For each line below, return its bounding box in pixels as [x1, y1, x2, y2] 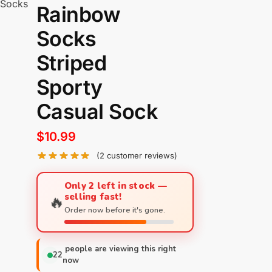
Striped [36, 50, 107, 75]
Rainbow [36, 2, 121, 27]
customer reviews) [104, 151, 178, 161]
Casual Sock [36, 99, 158, 124]
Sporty [36, 75, 103, 100]
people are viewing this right [62, 243, 176, 255]
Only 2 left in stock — [64, 180, 168, 192]
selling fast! [64, 191, 122, 203]
